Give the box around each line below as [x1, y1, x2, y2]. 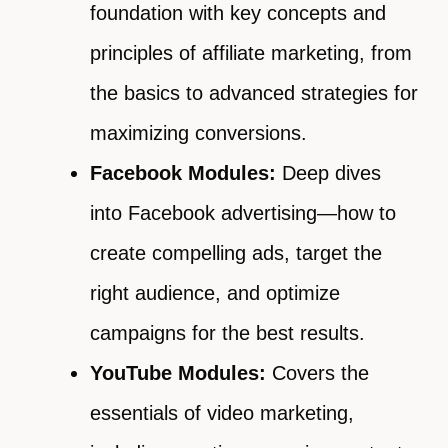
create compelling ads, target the [90, 242, 382, 265]
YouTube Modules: [90, 362, 266, 385]
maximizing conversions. [90, 122, 307, 145]
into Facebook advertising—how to [90, 202, 396, 225]
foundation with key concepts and [90, 2, 386, 25]
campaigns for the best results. [90, 322, 365, 345]
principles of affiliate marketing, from [90, 42, 412, 65]
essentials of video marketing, [90, 402, 354, 425]
